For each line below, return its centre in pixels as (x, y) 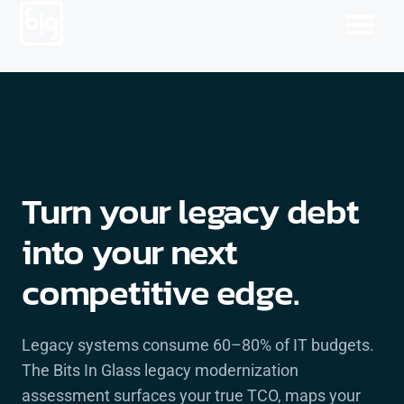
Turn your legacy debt (190, 211)
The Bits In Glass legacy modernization (160, 370)
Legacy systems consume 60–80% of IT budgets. (198, 345)
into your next (130, 252)
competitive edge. (160, 292)
